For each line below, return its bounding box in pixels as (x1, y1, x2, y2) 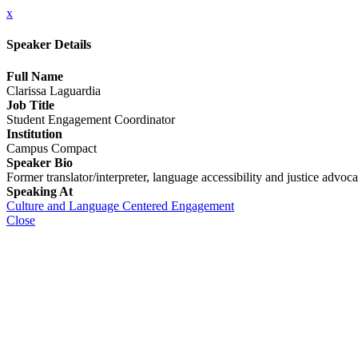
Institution (6, 126, 62, 141)
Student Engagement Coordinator (6, 112, 175, 126)
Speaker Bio (6, 155, 73, 169)
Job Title (6, 97, 54, 112)
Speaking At (6, 184, 73, 198)
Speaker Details (6, 38, 91, 52)
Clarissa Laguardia (6, 83, 101, 97)
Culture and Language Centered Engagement (6, 198, 234, 213)
